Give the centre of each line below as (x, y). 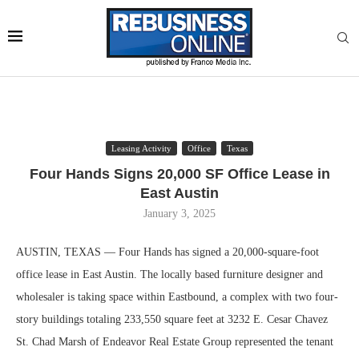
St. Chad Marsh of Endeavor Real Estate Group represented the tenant (175, 342)
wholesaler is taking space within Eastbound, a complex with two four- (177, 297)
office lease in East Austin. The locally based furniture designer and (169, 274)
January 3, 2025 (179, 214)
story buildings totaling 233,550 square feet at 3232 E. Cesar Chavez (172, 319)
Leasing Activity (141, 148)
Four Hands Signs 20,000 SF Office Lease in (179, 174)
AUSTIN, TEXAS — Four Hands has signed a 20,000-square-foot (167, 252)
